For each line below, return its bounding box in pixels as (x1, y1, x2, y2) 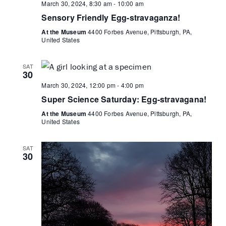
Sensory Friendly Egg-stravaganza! (41, 11, 181, 23)
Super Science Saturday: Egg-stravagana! (41, 93, 207, 105)
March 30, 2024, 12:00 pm (41, 80, 116, 89)
